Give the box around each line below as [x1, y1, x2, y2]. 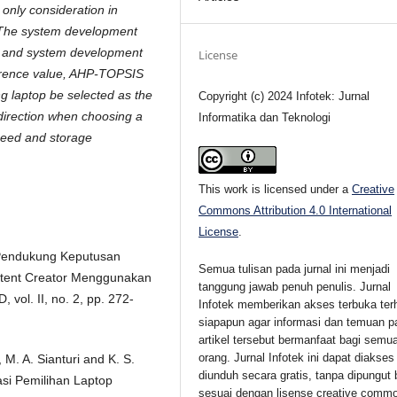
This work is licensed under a [198, 182, 353, 196]
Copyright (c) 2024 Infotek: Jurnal [198, 89, 370, 103]
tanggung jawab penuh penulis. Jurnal [198, 279, 392, 293]
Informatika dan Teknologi [198, 110, 331, 124]
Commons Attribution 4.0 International [198, 203, 393, 217]
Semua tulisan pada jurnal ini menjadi [198, 261, 391, 276]
